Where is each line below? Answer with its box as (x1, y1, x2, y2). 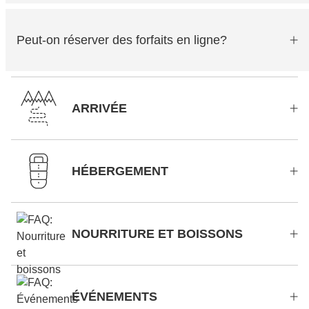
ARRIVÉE (72, 101, 127, 115)
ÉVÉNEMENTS (72, 290, 157, 303)
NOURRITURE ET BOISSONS (72, 227, 243, 241)
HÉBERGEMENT (72, 164, 168, 178)
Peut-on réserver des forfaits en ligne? (17, 33, 227, 47)
